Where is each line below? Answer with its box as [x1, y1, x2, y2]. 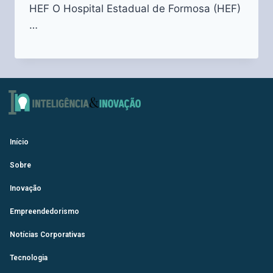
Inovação [10, 183, 41, 193]
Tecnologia [10, 253, 48, 262]
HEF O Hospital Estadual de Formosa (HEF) [29, 2, 241, 15]
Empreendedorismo [10, 207, 79, 216]
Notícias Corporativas [10, 230, 85, 239]
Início [10, 137, 29, 146]
